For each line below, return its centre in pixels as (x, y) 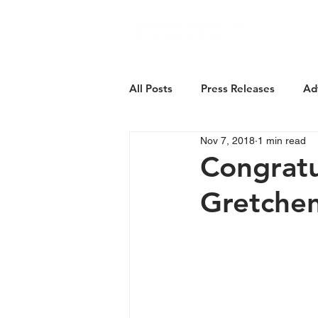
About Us (291, 28)
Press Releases (238, 88)
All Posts (151, 88)
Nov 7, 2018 (227, 140)
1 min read (282, 140)
